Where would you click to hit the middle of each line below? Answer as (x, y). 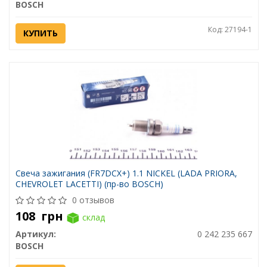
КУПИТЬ (40, 33)
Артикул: (35, 234)
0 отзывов (93, 200)
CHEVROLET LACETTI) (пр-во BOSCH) (89, 184)
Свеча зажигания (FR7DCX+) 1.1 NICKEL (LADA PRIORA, (126, 173)
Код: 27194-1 (230, 30)
